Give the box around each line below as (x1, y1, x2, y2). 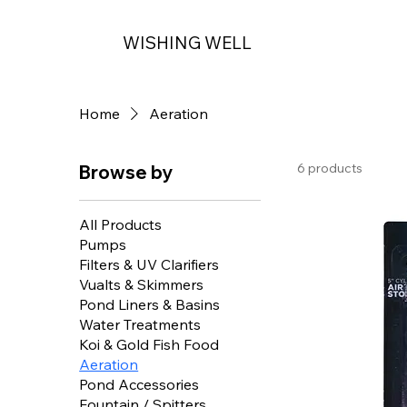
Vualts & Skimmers (79, 275, 204, 293)
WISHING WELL (123, 31, 253, 54)
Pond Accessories (79, 375, 200, 393)
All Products (79, 215, 163, 233)
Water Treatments (79, 315, 202, 333)
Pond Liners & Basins (79, 295, 221, 313)
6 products (297, 160, 363, 176)
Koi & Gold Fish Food (79, 335, 220, 353)
